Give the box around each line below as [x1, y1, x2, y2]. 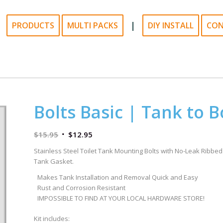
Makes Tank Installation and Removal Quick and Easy [37, 173, 199, 182]
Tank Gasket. [34, 157, 74, 166]
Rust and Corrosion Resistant [37, 183, 126, 193]
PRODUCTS [12, 20, 54, 31]
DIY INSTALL [148, 20, 194, 31]
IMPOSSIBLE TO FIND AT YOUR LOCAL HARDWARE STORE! [37, 194, 205, 203]
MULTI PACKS [67, 20, 118, 31]
